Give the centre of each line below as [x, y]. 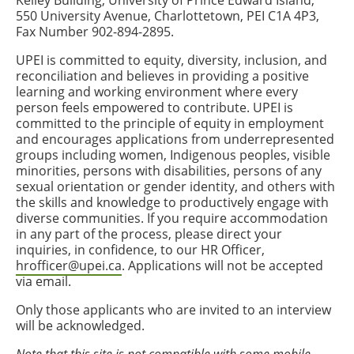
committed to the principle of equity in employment [170, 123]
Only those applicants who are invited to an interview [173, 310]
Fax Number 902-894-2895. [95, 32]
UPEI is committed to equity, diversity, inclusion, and [171, 60]
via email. [43, 281]
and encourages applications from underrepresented [175, 139]
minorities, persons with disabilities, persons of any [169, 171]
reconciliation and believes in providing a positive [162, 76]
